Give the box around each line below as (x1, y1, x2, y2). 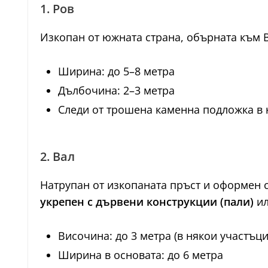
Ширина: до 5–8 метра (58, 64, 175, 78)
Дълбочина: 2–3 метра (58, 83, 175, 98)
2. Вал (40, 148, 75, 165)
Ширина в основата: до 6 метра (58, 248, 223, 262)
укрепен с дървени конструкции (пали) (40, 194, 254, 209)
